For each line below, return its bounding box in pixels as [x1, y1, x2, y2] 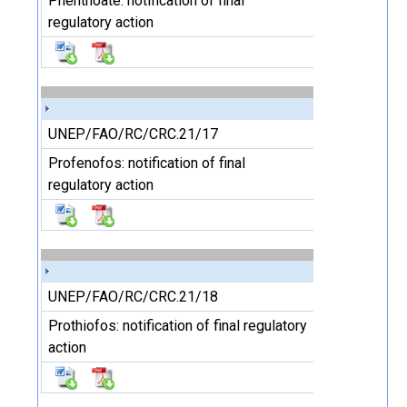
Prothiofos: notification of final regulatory [48, 317, 307, 334]
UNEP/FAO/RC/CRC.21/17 [48, 125, 218, 143]
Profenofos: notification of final [48, 154, 245, 172]
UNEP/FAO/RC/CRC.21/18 [48, 288, 218, 305]
